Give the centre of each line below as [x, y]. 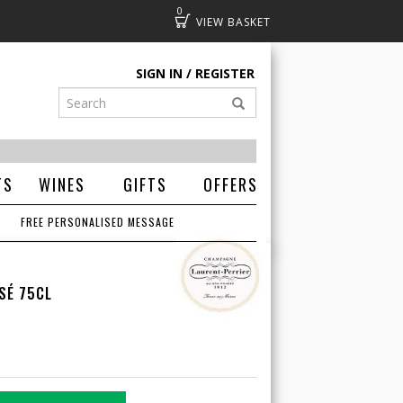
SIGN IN [159, 73]
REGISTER [225, 73]
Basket [221, 20]
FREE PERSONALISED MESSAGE [98, 222]
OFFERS [230, 184]
